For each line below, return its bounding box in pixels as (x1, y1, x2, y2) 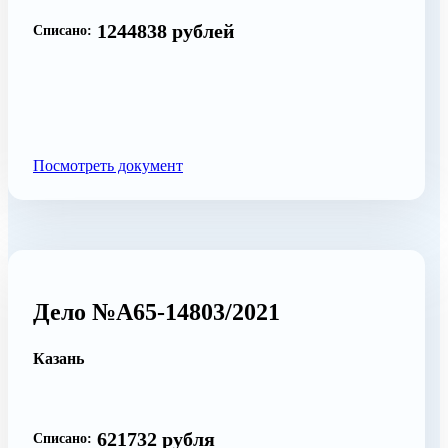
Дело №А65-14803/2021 (33, 298, 280, 325)
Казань (33, 349, 84, 367)
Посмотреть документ (33, 156, 183, 174)
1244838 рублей (97, 19, 235, 42)
